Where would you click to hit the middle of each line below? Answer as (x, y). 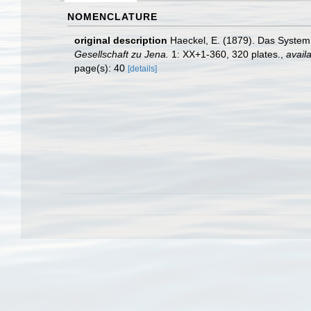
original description (121, 40)
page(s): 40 (101, 68)
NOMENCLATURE (112, 17)
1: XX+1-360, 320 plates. (225, 54)
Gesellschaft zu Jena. (121, 54)
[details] (142, 69)
